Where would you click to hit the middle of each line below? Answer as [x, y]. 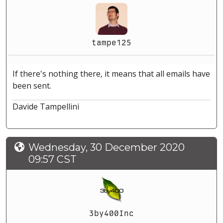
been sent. [32, 86]
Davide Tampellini [46, 107]
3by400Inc [111, 214]
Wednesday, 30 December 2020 [107, 148]
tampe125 [111, 43]
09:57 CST [53, 160]
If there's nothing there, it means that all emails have [111, 74]
